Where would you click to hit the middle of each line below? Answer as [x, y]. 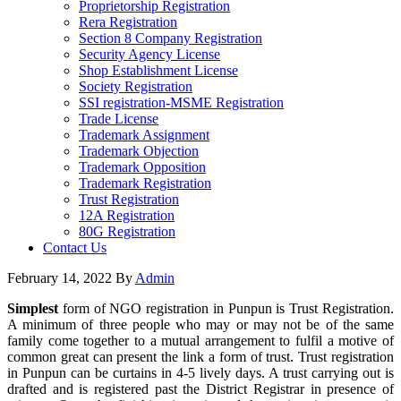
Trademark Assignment [144, 135]
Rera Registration [128, 22]
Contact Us [75, 247]
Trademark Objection [139, 151]
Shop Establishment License [158, 70]
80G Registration [127, 231]
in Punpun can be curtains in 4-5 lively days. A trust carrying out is [200, 373]
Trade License [119, 119]
